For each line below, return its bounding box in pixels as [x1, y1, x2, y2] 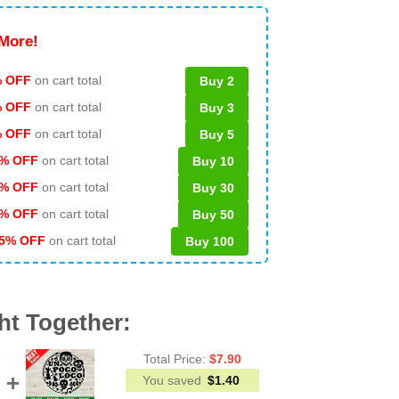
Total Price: [142, 351, 209, 366]
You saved [142, 372, 205, 387]
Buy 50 [192, 207, 234, 222]
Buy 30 [192, 180, 234, 195]
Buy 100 [185, 233, 234, 248]
